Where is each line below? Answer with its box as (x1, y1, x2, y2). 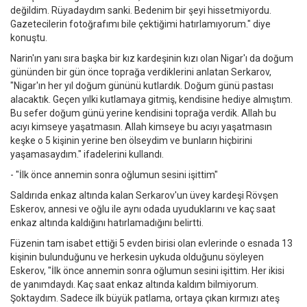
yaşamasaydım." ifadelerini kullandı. (10, 149, 164, 160)
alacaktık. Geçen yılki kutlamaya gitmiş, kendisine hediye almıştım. (10, 94, 293, 106)
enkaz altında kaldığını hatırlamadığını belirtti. (10, 217, 204, 229)
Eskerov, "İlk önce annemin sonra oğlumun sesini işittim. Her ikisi (10, 265, 284, 277)
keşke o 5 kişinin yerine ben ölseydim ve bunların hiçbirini (10, 135, 252, 147)
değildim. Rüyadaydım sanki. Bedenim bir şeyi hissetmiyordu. (10, 5, 271, 16)
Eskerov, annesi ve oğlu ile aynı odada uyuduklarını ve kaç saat (10, 204, 275, 215)
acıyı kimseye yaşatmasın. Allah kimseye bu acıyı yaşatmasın (10, 121, 272, 133)
